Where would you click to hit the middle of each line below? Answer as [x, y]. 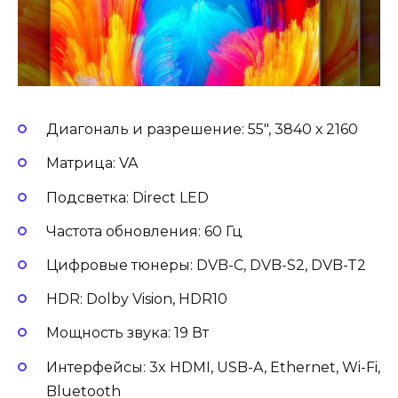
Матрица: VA [94, 163]
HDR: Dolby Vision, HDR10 [139, 299]
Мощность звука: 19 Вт [129, 333]
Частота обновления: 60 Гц [146, 231]
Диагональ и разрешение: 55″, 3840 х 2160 [204, 130]
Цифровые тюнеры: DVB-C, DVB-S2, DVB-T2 [208, 265]
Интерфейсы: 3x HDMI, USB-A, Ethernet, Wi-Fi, [213, 367]
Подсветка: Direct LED [129, 197]
